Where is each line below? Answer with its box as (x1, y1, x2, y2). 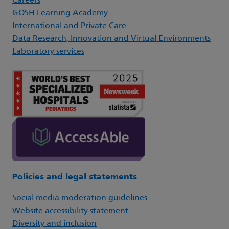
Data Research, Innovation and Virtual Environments (12, 34, 211, 43)
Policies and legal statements (12, 173, 137, 181)
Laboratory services (12, 47, 84, 56)
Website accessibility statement (12, 207, 128, 215)
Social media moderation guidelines (12, 194, 147, 202)
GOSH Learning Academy (12, 9, 108, 17)
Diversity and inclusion (12, 219, 97, 228)
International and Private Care (12, 21, 126, 30)
